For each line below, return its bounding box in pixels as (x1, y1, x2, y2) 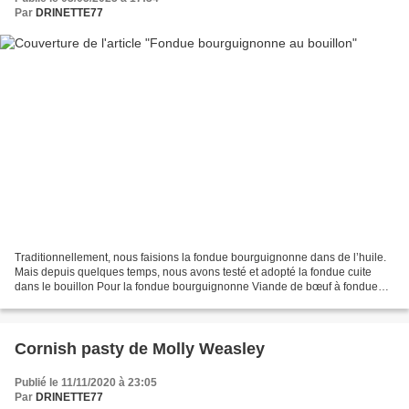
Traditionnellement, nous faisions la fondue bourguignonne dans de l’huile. (15, 250, 386, 264)
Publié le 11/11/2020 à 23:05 (15, 375, 157, 389)
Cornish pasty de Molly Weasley (15, 339, 265, 358)
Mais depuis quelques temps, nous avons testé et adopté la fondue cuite (15, 265, 372, 278)
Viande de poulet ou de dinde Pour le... (15, 294, 208, 308)
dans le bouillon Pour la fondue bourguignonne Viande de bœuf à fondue (15, 279, 378, 293)
